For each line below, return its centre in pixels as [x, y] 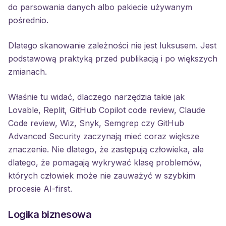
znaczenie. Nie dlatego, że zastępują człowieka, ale [106, 149]
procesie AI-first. [40, 189]
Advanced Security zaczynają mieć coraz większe [104, 136]
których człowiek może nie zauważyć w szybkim [102, 176]
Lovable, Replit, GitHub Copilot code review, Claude [107, 110]
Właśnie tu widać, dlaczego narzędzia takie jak [96, 97]
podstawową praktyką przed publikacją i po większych [113, 59]
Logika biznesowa [50, 214]
